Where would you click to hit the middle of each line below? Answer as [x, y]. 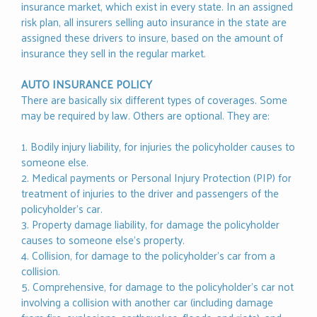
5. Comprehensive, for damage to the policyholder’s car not [157, 287]
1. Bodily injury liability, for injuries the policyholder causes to [158, 146]
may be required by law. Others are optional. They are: [145, 115]
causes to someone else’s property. [103, 240]
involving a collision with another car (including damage [147, 302]
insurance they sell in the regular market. [114, 53]
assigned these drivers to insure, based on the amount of [152, 38]
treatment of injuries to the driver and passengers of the [150, 193]
